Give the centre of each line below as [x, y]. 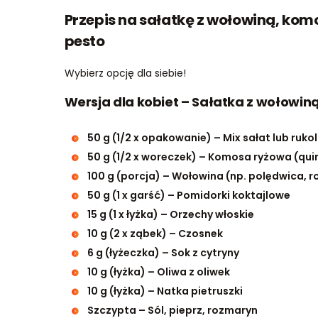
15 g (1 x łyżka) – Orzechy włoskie [170, 214]
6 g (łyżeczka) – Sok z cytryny [163, 252]
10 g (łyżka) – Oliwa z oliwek [158, 272]
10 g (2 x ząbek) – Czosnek [155, 233]
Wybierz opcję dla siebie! [125, 73]
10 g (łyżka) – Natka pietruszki [165, 291]
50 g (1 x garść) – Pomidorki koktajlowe [188, 195]
